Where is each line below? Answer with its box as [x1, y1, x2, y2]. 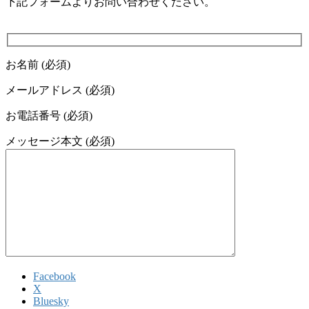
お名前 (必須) [6, 58, 70, 70]
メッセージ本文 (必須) [6, 134, 114, 147]
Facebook [33, 270, 76, 282]
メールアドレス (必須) [6, 83, 114, 96]
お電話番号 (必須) [6, 109, 92, 121]
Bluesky [33, 295, 69, 307]
